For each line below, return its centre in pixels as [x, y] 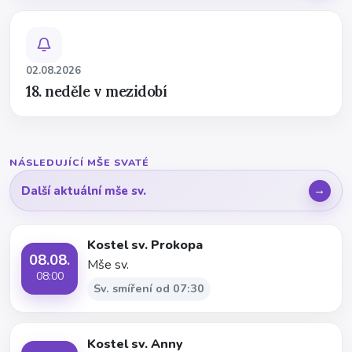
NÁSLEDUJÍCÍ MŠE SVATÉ [79, 163]
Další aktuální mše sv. [84, 191]
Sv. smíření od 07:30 [149, 289]
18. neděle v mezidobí [97, 92]
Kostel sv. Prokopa [145, 246]
